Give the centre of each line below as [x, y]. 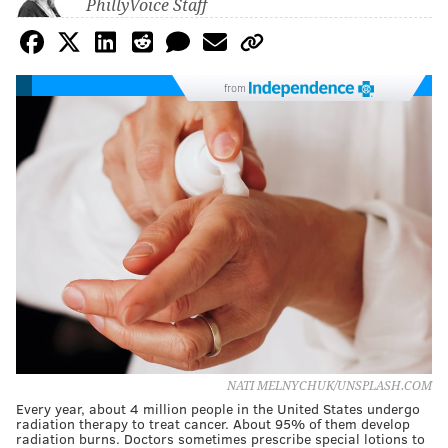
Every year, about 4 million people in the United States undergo [218, 408]
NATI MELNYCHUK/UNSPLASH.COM [329, 385]
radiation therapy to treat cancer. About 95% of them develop [213, 423]
